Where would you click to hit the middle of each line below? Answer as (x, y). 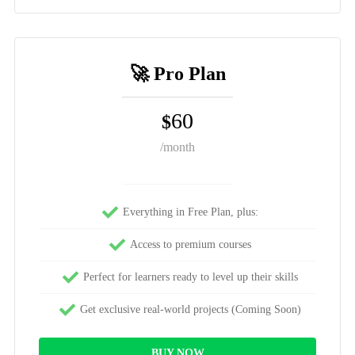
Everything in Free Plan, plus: (190, 212)
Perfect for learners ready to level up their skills (190, 277)
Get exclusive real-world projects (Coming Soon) (190, 309)
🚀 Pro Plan (177, 73)
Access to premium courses (190, 244)
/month (177, 147)
